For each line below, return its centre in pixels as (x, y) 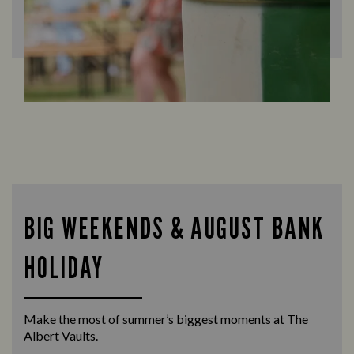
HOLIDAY (64, 267)
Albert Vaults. (61, 335)
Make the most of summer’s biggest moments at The (166, 318)
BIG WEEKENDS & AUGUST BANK (174, 227)
